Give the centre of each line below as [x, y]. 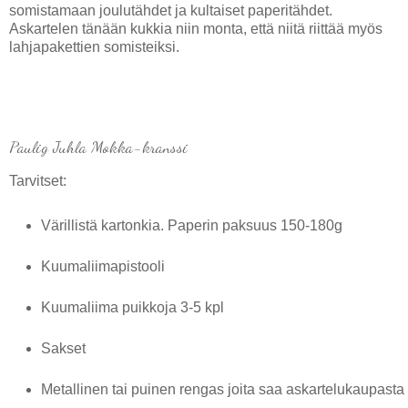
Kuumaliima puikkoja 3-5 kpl [133, 307]
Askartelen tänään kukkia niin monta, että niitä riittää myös [196, 29]
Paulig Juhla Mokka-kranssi [98, 146]
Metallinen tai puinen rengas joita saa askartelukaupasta [223, 389]
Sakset [63, 348]
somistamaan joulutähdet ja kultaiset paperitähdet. [171, 11]
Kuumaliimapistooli [103, 266]
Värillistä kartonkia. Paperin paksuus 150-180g [192, 225]
